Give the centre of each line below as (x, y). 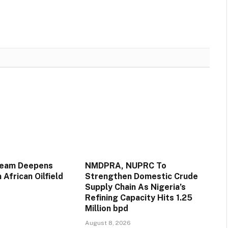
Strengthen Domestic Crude (141, 177)
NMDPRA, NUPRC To (125, 166)
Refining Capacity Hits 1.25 (138, 198)
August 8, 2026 (108, 223)
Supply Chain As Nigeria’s (135, 187)
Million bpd (107, 209)
